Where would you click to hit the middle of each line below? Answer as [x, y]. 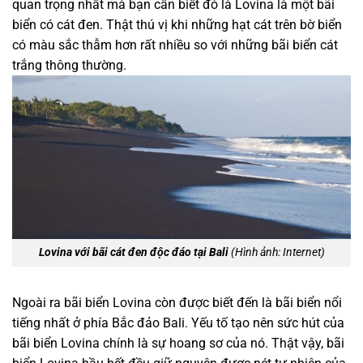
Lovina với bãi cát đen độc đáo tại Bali [133, 253]
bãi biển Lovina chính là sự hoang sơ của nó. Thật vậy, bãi [178, 344]
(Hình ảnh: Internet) [276, 253]
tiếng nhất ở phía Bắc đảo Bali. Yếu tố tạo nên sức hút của [178, 323]
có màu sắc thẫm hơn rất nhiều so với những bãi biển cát [175, 45]
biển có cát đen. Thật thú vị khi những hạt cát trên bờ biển [177, 24]
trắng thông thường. [71, 65]
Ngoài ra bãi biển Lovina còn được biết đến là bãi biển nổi [177, 303]
